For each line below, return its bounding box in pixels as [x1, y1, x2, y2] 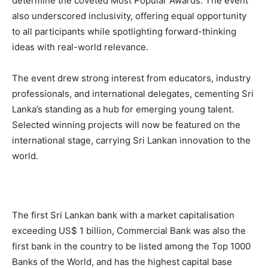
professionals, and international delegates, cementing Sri [12, 88, 254, 100]
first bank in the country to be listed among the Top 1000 [12, 240, 251, 252]
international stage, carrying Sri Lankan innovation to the [12, 135, 251, 147]
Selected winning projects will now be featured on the [12, 119, 240, 131]
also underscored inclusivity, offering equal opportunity [12, 10, 246, 22]
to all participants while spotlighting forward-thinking [12, 26, 236, 38]
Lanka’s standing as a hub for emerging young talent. [12, 103, 234, 115]
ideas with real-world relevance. [12, 41, 148, 53]
